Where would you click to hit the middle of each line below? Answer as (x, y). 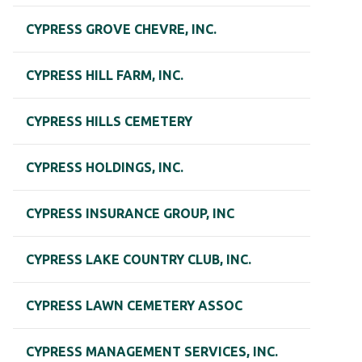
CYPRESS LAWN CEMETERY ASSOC (134, 306)
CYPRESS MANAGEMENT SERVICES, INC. (152, 352)
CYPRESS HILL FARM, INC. (105, 76)
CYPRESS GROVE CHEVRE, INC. (121, 29)
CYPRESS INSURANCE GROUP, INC (130, 214)
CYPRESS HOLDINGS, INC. (105, 168)
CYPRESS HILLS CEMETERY (109, 122)
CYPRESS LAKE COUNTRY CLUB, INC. (139, 260)
